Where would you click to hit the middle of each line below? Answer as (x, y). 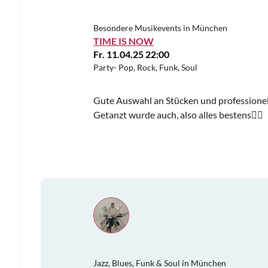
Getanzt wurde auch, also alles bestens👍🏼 (178, 114)
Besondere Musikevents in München (160, 28)
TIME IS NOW (124, 41)
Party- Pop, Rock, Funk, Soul (145, 67)
